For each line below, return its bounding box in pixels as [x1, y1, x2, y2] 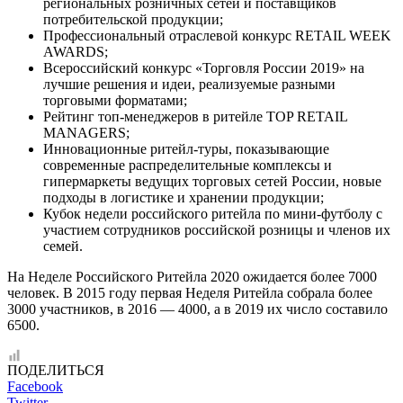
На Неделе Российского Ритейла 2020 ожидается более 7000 [7, 268, 377, 284]
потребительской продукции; [43, 11, 223, 27]
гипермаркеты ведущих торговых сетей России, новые [43, 173, 381, 189]
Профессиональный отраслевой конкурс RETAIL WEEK [43, 27, 391, 43]
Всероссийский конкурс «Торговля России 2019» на [43, 59, 364, 76]
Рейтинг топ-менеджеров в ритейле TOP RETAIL [43, 108, 347, 124]
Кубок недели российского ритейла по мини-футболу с [43, 205, 382, 221]
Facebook [7, 378, 63, 394]
